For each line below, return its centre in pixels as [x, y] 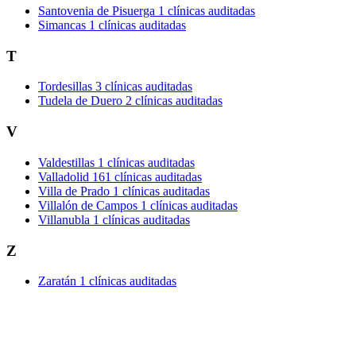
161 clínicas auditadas [147, 176]
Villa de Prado [74, 191]
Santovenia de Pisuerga [97, 11]
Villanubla [64, 219]
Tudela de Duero [80, 101]
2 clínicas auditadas [174, 101]
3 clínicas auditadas [144, 87]
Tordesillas [65, 87]
